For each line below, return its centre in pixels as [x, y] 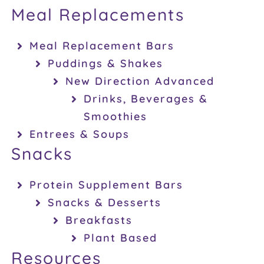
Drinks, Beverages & [146, 98]
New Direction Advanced [140, 81]
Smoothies [115, 116]
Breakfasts [99, 220]
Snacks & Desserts [104, 203]
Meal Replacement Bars [102, 45]
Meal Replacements [98, 14]
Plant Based [120, 238]
